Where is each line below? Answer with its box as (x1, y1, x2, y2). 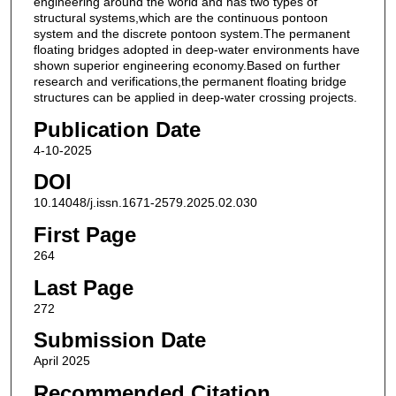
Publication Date (33, 117, 201, 141)
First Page (33, 223, 136, 247)
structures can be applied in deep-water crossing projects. (33, 90, 357, 105)
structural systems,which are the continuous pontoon (33, 11, 328, 26)
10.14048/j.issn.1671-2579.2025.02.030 (33, 195, 257, 210)
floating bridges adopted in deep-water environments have (33, 42, 360, 57)
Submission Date (33, 328, 206, 353)
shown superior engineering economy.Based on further (33, 58, 340, 73)
